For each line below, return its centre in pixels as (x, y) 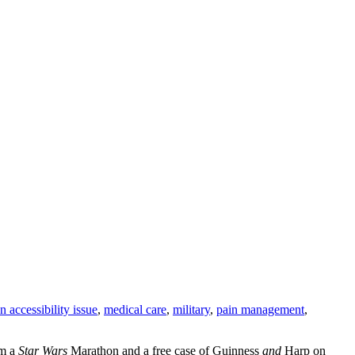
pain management (260, 309)
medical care (135, 309)
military (191, 309)
